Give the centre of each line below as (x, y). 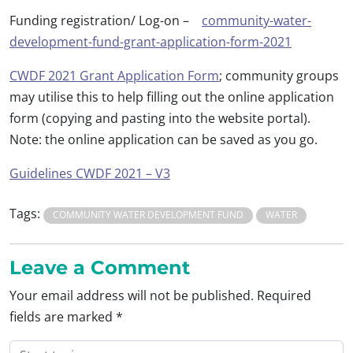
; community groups (279, 76)
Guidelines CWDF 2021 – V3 (90, 174)
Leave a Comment (100, 268)
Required (284, 296)
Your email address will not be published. (132, 296)
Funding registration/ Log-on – (106, 21)
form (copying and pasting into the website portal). (160, 119)
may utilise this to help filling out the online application (172, 97)
